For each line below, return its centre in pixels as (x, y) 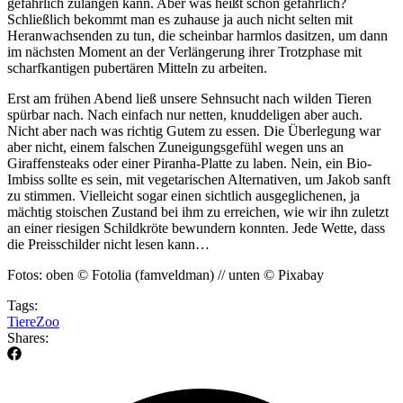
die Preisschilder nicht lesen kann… (108, 244)
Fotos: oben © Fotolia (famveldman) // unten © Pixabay (166, 274)
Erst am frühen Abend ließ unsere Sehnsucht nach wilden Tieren (189, 98)
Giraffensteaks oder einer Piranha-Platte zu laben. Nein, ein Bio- (189, 163)
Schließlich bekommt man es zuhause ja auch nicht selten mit (180, 19)
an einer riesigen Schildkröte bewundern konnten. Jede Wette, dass (196, 228)
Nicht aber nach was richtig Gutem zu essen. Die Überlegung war (194, 130)
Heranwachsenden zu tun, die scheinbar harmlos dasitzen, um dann (197, 35)
